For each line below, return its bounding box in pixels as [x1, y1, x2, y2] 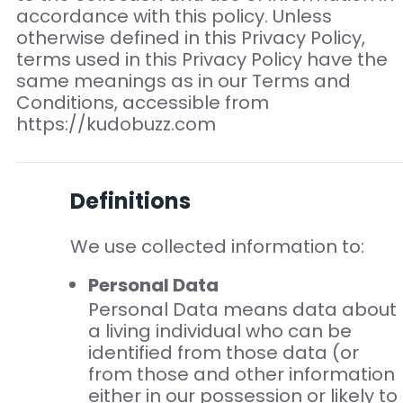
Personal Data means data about [87, 297, 397, 323]
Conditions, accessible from [15, 90, 269, 116]
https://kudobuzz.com [15, 112, 216, 138]
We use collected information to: [69, 234, 364, 260]
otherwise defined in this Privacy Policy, [15, 25, 365, 51]
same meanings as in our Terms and [15, 68, 351, 94]
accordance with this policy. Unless [15, 4, 332, 30]
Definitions [69, 186, 191, 217]
